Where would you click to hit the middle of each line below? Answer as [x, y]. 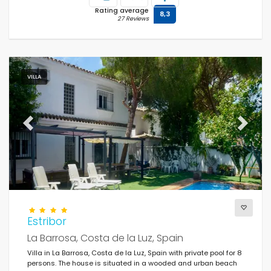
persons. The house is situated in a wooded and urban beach [132, 263]
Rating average [122, 10]
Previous [42, 128]
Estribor [47, 221]
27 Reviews [133, 18]
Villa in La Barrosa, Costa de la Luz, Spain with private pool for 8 [135, 253]
